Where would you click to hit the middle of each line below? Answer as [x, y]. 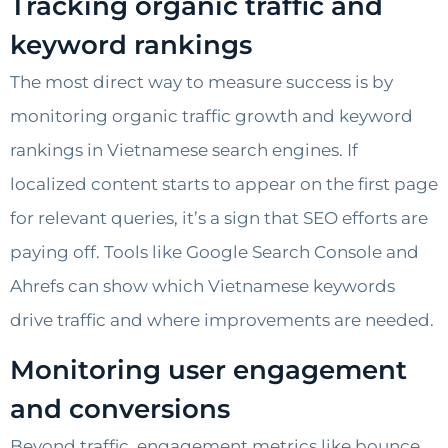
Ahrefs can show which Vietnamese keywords [202, 285]
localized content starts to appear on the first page [224, 183]
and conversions [120, 408]
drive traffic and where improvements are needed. [222, 319]
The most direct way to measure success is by [201, 81]
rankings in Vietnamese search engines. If [184, 149]
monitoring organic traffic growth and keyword [211, 115]
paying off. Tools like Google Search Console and [214, 251]
